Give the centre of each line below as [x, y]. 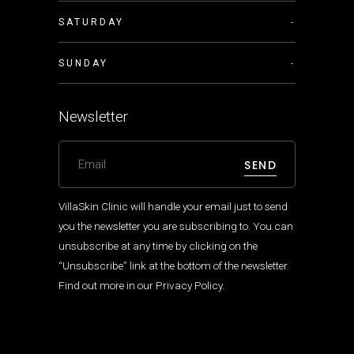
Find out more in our [107, 285]
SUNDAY [83, 63]
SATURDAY [91, 22]
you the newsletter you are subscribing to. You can [176, 226]
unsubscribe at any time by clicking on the [158, 246]
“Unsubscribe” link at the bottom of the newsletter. [174, 265]
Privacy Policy [189, 285]
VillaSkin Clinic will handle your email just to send [173, 206]
